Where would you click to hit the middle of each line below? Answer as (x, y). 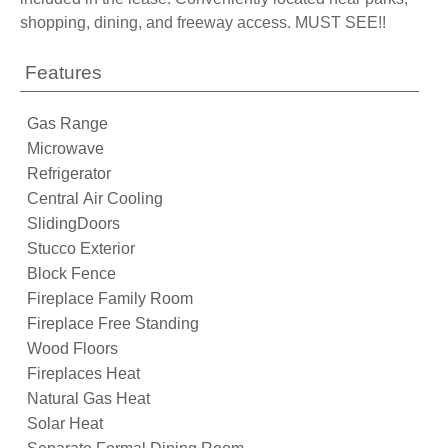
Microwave (65, 149)
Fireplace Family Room (110, 299)
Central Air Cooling (95, 199)
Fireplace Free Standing (113, 324)
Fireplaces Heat (83, 374)
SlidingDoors (73, 224)
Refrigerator (69, 174)
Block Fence (71, 274)
